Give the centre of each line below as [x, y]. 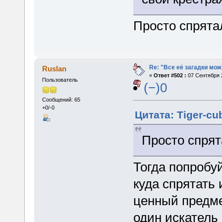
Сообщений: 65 [61, 100]
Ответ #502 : [170, 76]
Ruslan [55, 69]
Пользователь [60, 80]
